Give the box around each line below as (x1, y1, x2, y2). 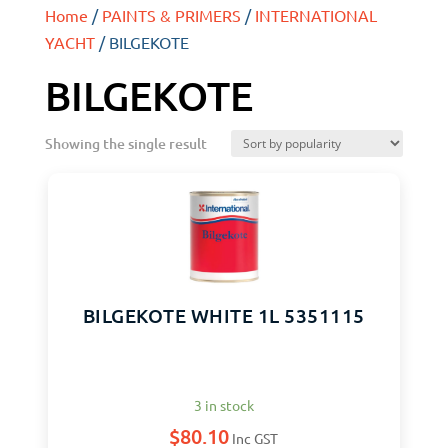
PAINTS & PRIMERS (101, 4, 241, 25)
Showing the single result (44, 133, 207, 153)
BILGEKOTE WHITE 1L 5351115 (82, 303, 365, 329)
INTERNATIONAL (254, 4, 377, 25)
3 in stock (193, 395, 254, 414)
